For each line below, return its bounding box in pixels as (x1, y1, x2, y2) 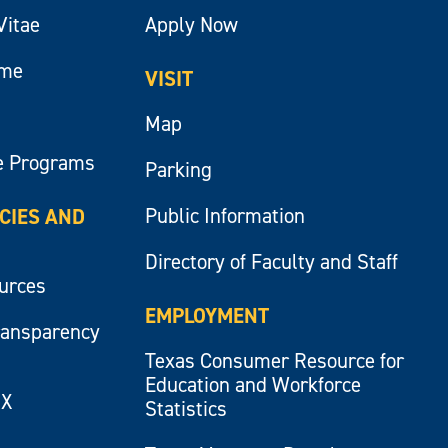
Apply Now (144, 10, 238, 39)
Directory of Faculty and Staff (144, 247, 398, 276)
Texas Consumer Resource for (144, 346, 404, 375)
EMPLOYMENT (144, 301, 269, 330)
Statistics (144, 394, 227, 423)
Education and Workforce (144, 370, 361, 399)
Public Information (144, 201, 305, 230)
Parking (144, 155, 212, 184)
